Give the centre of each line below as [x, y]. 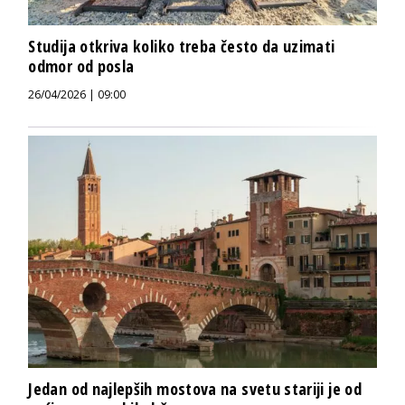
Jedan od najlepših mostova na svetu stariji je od [195, 389]
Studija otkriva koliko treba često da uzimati [182, 47]
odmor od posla [81, 66]
